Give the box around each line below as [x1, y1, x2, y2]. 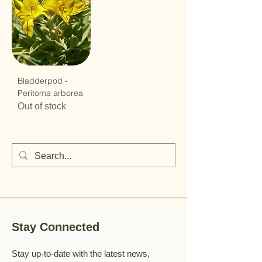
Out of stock [18, 101, 66, 111]
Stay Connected [12, 220, 103, 233]
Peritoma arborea [18, 88, 83, 98]
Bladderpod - [18, 75, 68, 86]
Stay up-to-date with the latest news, [12, 249, 150, 258]
